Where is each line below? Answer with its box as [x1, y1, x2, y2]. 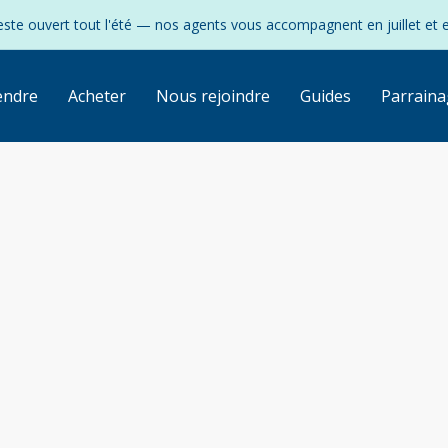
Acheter [67, 85, 126, 107]
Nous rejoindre [155, 85, 270, 107]
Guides [299, 85, 351, 107]
